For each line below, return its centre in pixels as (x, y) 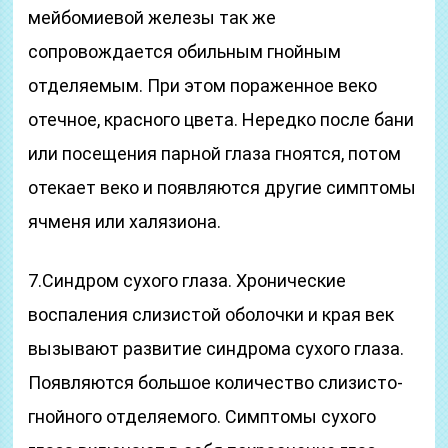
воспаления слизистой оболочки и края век (211, 314)
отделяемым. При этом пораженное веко (203, 85)
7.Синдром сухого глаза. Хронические (187, 280)
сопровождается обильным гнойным (185, 51)
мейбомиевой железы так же (152, 17)
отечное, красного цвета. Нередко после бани (221, 119)
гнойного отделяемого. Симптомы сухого (202, 416)
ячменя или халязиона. (125, 221)
